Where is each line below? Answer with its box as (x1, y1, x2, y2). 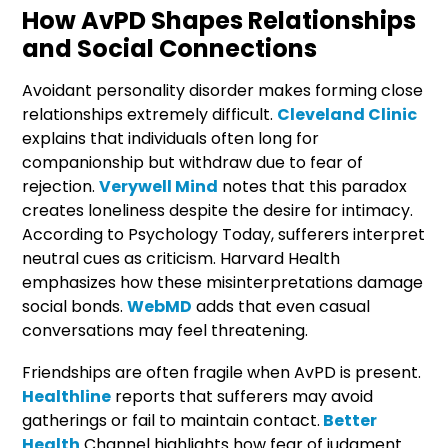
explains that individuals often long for (22, 126, 320, 150)
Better (320, 408, 378, 432)
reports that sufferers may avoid (111, 384, 374, 408)
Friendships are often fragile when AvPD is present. (22, 360, 422, 384)
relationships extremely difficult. (22, 102, 278, 126)
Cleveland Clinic (277, 102, 418, 126)
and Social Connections (22, 31, 318, 65)
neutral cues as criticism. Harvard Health (22, 246, 341, 270)
